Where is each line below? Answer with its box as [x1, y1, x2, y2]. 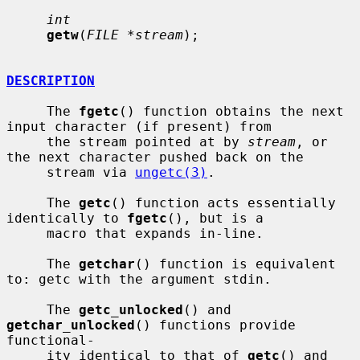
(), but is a [167, 210, 264, 226]
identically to [6, 210, 127, 226]
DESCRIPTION [6, 72, 95, 88]
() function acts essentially [111, 194, 336, 211]
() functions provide [135, 317, 296, 333]
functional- [6, 332, 95, 348]
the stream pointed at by [47, 133, 247, 149]
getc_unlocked [79, 301, 183, 317]
